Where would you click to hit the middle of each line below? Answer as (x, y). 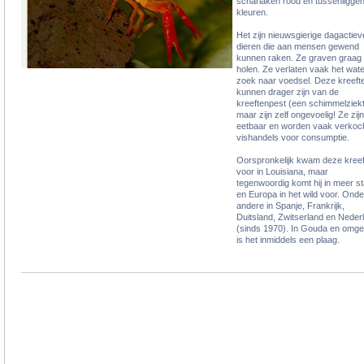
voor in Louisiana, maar (282, 171)
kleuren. (252, 12)
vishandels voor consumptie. (293, 137)
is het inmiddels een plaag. (288, 239)
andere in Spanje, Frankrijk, (290, 205)
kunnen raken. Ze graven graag (299, 57)
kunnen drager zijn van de (288, 91)
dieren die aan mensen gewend (298, 46)
